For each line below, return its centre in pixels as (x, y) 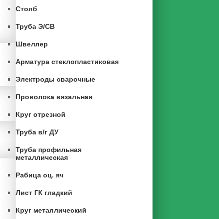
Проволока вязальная (54, 97)
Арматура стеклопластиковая (67, 62)
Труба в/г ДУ (37, 132)
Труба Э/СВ (35, 26)
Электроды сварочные (55, 79)
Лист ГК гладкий (44, 193)
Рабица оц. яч (40, 175)
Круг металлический (51, 210)
